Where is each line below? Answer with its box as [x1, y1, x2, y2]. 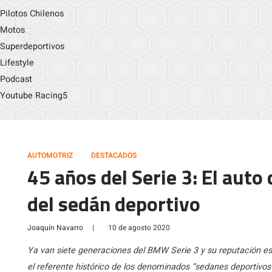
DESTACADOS [91, 150, 137, 161]
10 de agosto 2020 [108, 222, 170, 233]
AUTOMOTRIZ [27, 150, 73, 161]
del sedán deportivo [27, 188, 200, 219]
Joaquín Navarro [27, 222, 83, 233]
